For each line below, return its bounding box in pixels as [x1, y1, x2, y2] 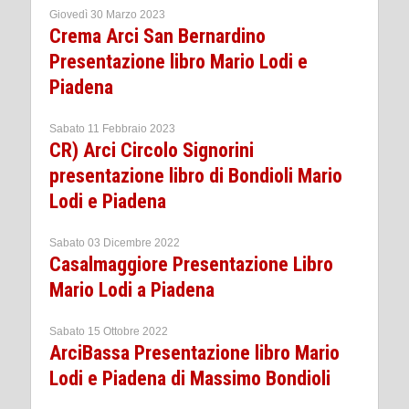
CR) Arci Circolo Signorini [49, 139, 254, 163]
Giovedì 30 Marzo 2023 [49, 8, 165, 22]
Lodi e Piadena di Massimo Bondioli [49, 367, 330, 391]
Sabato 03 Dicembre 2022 [49, 236, 180, 250]
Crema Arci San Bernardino [49, 25, 266, 48]
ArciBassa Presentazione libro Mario [49, 341, 340, 365]
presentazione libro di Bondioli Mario [49, 164, 342, 188]
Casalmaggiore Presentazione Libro [49, 253, 333, 277]
